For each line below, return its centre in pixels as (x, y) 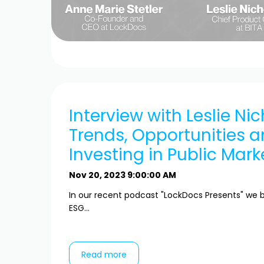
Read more (104, 255)
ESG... (79, 208)
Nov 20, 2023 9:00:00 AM (123, 175)
